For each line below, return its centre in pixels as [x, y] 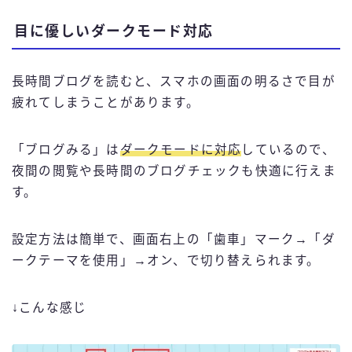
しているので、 [288, 150]
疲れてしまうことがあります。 [106, 103]
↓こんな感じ [49, 308]
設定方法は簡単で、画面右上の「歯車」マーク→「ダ [174, 240]
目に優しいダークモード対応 [114, 32]
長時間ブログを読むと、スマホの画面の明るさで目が [174, 82]
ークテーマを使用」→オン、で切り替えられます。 [166, 261]
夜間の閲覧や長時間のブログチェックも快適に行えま [174, 171]
